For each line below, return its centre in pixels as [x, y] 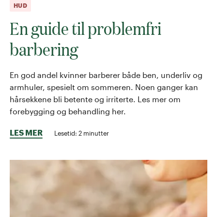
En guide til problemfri [85, 28]
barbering [44, 48]
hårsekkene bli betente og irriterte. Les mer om [95, 99]
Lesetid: [66, 133]
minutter [95, 133]
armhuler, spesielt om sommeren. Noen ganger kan [104, 87]
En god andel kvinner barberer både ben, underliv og [106, 75]
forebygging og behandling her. [68, 111]
